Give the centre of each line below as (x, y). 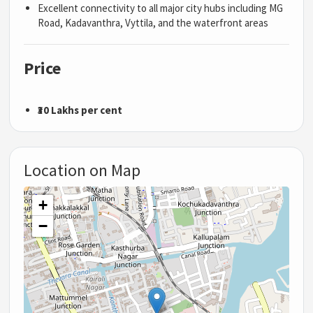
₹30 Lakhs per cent (81, 110)
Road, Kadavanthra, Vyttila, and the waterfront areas (153, 22)
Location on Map (82, 170)
